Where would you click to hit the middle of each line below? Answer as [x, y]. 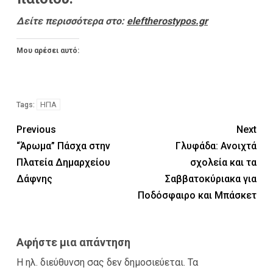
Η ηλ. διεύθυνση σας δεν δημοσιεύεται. [101, 262]
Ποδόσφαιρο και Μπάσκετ [197, 195]
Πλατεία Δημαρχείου [63, 162]
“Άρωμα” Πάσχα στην [63, 146]
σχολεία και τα [223, 162]
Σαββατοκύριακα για [211, 179]
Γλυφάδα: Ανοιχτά [216, 146]
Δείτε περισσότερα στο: [72, 21]
